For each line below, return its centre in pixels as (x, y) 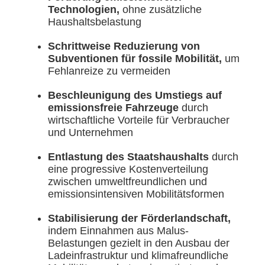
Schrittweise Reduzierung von (124, 46)
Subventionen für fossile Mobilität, (136, 59)
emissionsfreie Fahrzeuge (113, 108)
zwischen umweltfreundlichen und (127, 182)
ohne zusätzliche (161, 10)
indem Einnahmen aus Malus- (118, 231)
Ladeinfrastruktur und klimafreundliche (138, 256)
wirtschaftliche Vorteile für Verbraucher (139, 120)
